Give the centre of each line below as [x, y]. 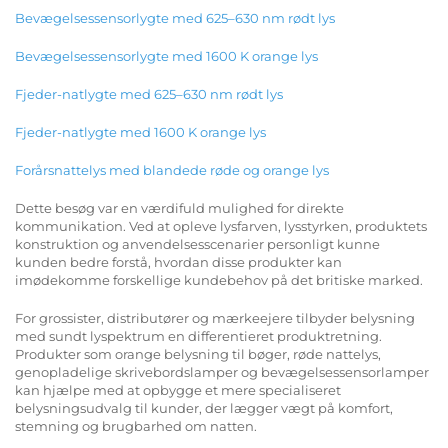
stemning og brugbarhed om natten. [136, 426]
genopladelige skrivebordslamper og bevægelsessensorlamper [222, 372]
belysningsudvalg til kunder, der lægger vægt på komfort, [204, 408]
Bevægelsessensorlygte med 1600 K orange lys [166, 56]
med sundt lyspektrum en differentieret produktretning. [198, 336]
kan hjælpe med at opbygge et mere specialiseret [178, 390]
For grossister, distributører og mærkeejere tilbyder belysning [215, 318]
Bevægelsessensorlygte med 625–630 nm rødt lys [175, 18]
